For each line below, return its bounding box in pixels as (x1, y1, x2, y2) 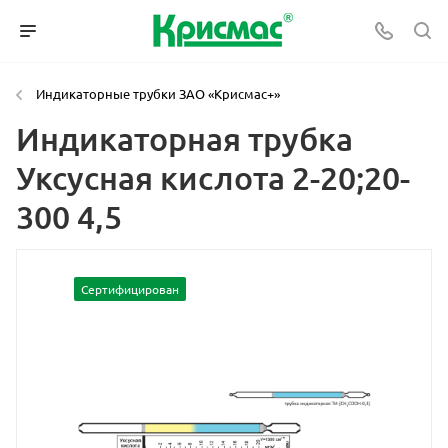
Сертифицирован (81, 281, 179, 297)
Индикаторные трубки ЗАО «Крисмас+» (36, 85, 280, 102)
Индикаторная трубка (16, 119, 353, 158)
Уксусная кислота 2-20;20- (16, 158, 410, 197)
